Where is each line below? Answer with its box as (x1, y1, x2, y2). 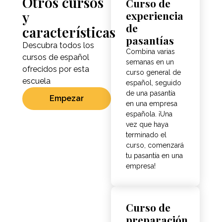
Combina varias (126, 48, 175, 56)
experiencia (126, 8, 183, 23)
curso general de (126, 68, 181, 77)
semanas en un (126, 58, 174, 66)
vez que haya (126, 120, 168, 129)
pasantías (126, 33, 174, 48)
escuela (22, 76, 51, 86)
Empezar (49, 94, 84, 104)
